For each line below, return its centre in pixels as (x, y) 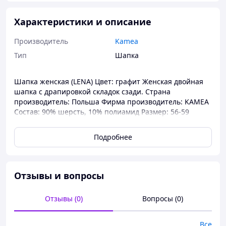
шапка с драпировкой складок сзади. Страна (92, 92)
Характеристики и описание (83, 22)
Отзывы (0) (64, 199)
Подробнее (113, 137)
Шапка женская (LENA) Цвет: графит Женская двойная (109, 81)
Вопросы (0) (162, 199)
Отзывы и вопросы (59, 176)
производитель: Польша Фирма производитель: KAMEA (111, 102)
